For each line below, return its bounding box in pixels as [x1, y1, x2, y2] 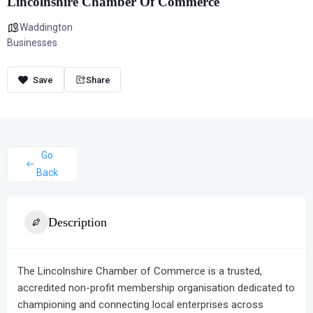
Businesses [7, 37, 57, 48]
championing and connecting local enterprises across [17, 298, 263, 311]
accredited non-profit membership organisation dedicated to [17, 282, 295, 294]
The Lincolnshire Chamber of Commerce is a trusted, [17, 265, 262, 277]
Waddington [20, 22, 73, 33]
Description [48, 214, 107, 229]
